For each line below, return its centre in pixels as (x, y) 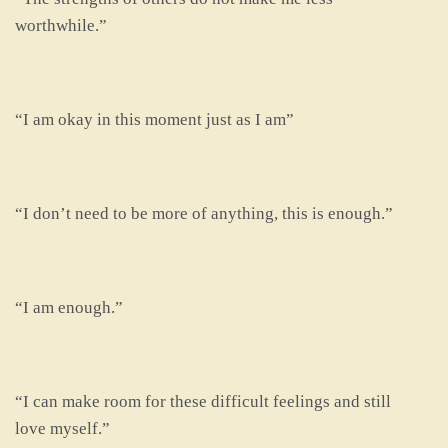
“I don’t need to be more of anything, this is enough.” (204, 213)
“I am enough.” (69, 307)
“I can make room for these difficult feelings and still (203, 401)
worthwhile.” (61, 25)
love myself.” (62, 428)
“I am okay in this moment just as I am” (154, 119)
